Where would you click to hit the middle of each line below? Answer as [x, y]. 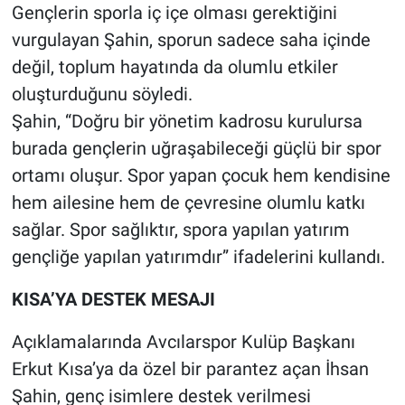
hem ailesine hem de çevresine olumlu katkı [188, 202]
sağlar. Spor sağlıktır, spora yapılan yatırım [180, 229]
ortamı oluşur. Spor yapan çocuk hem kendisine [201, 175]
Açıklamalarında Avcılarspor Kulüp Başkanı [183, 341]
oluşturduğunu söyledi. [102, 94]
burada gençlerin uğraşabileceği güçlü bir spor [196, 148]
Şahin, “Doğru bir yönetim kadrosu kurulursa [187, 121]
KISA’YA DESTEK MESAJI [113, 299]
